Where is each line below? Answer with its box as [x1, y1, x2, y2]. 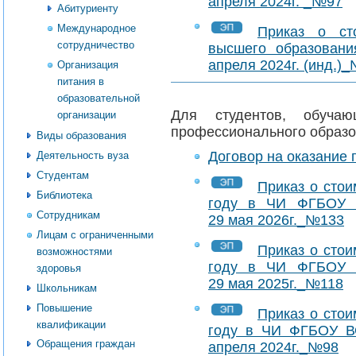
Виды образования [37, 130, 126, 142]
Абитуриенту [57, 2, 118, 14]
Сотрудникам [37, 208, 100, 221]
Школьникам [37, 281, 97, 294]
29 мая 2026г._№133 [208, 212, 344, 228]
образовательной [57, 91, 140, 104]
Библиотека [37, 189, 92, 202]
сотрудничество [57, 38, 134, 51]
